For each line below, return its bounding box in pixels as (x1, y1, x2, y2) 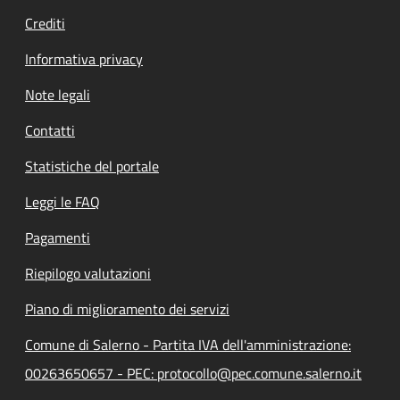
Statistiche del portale (25, 154, 159, 177)
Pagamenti (25, 226, 90, 248)
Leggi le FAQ (25, 190, 100, 212)
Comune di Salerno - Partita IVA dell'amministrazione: (25, 333, 351, 355)
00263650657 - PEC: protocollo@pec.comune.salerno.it (25, 362, 362, 384)
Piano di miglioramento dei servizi (25, 297, 229, 320)
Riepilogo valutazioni (25, 262, 151, 284)
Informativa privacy (25, 47, 143, 70)
